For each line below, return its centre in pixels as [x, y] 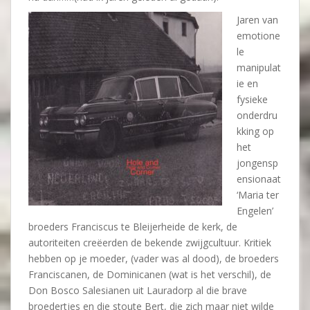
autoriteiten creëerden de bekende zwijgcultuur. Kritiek [150, 243]
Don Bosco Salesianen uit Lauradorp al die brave [138, 290]
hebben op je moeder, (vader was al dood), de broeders [154, 258]
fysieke [252, 99]
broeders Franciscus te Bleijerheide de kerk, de [133, 227]
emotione [258, 36]
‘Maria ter [258, 195]
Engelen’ [255, 211]
